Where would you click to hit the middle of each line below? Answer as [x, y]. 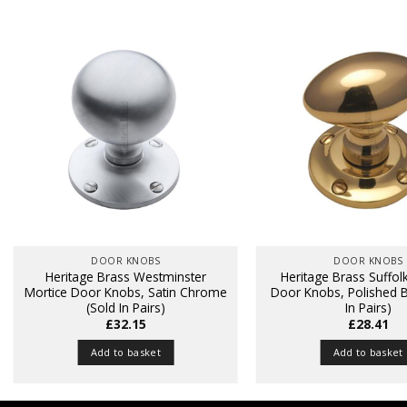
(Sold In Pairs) [125, 308]
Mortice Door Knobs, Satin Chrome [125, 293]
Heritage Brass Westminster [125, 277]
